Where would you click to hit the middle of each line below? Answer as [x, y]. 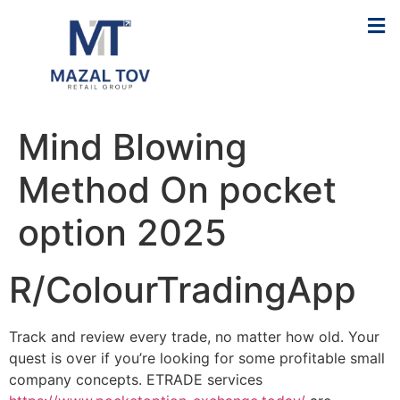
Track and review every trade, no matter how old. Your [194, 337]
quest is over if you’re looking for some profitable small [197, 358]
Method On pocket [177, 190]
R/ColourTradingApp [183, 290]
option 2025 [122, 233]
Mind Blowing [133, 147]
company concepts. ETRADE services [136, 380]
